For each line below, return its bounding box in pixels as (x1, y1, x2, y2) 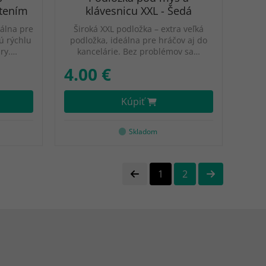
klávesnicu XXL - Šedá (85, 4, 192, 18)
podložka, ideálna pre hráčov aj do (70, 34, 207, 46)
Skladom (129, 126, 158, 137)
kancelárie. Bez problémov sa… (77, 46, 200, 57)
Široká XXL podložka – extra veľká (74, 23, 204, 34)
